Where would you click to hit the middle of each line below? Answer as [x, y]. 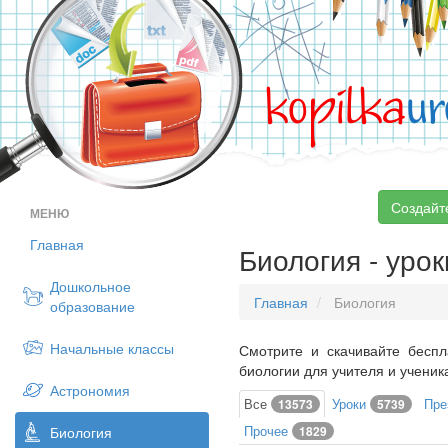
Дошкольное [90, 286]
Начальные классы [112, 348]
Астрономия [90, 390]
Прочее [268, 430]
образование [92, 306]
